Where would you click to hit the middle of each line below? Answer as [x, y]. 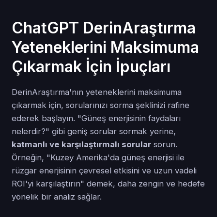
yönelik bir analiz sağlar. [57, 196]
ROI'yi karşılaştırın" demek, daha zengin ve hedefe [108, 183]
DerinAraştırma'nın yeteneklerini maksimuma [97, 92]
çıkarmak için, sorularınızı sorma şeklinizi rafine [101, 105]
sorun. [164, 144]
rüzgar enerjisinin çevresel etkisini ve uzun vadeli [104, 170]
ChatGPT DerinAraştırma [104, 28]
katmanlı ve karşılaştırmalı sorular [81, 144]
